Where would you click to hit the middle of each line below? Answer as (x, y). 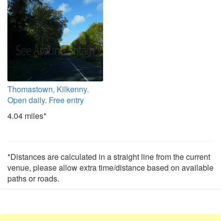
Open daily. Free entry (46, 100)
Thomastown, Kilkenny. (48, 89)
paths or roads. (33, 178)
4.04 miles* (27, 116)
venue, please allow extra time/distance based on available (110, 167)
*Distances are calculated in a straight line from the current (109, 157)
